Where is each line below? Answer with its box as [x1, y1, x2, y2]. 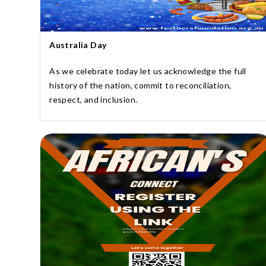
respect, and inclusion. [49, 94, 138, 104]
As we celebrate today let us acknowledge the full [49, 65, 246, 76]
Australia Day [49, 39, 107, 50]
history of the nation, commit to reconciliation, [49, 80, 232, 90]
